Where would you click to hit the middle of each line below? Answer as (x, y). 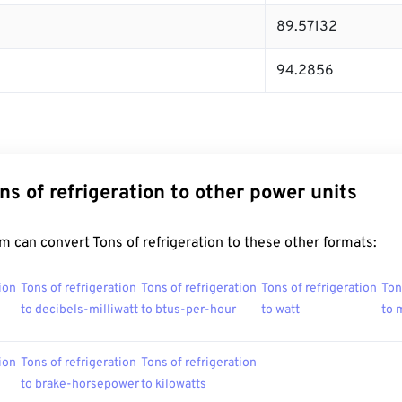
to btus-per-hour (188, 310)
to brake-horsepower (80, 385)
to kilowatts (174, 385)
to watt (280, 310)
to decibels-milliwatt (79, 310)
